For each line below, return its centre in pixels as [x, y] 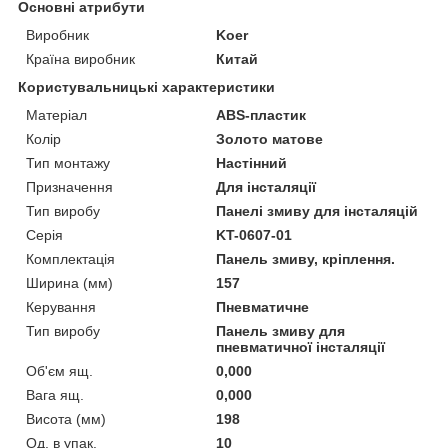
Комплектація [70, 258]
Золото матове [270, 138]
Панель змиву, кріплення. [306, 258]
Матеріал [56, 114]
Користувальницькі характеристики [146, 86]
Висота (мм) [66, 418]
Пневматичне [263, 306]
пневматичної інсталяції [301, 346]
